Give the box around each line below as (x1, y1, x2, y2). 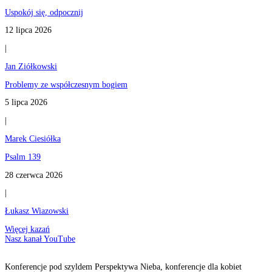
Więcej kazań (5, 224, 50, 234)
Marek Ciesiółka (5, 134, 61, 143)
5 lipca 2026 (5, 98, 47, 107)
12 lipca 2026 (5, 25, 52, 35)
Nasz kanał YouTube (5, 234, 75, 243)
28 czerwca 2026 (5, 170, 63, 180)
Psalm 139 (5, 152, 41, 161)
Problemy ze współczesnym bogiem (5, 80, 127, 89)
